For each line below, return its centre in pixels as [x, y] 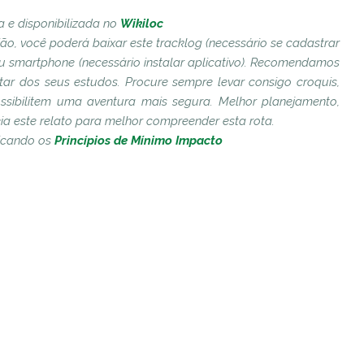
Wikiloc [142, 24]
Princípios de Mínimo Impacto [138, 141]
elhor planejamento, [284, 102]
